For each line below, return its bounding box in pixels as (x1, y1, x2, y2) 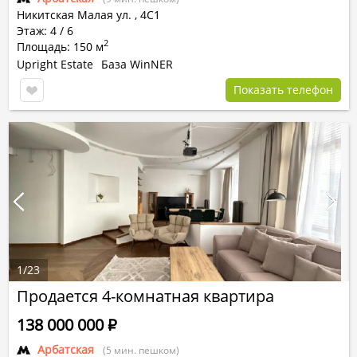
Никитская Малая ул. (17, 7, 131, 22)
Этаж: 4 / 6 (17, 23, 73, 38)
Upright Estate (17, 57, 93, 72)
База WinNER (101, 57, 173, 72)
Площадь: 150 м (17, 39, 104, 54)
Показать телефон (233, 82, 333, 97)
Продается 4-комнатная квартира (17, 285, 274, 307)
